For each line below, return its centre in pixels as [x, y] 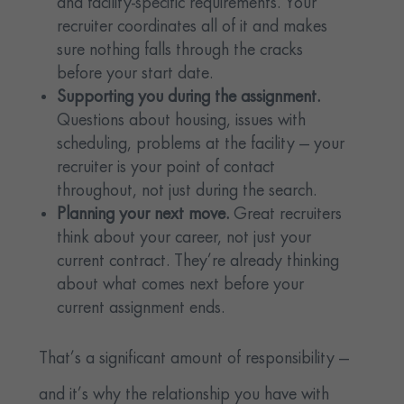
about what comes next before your [181, 285]
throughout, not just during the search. [187, 192]
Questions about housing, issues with [182, 121]
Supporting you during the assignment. [189, 98]
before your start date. [135, 74]
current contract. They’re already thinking [198, 262]
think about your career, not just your [184, 239]
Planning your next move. [146, 215]
